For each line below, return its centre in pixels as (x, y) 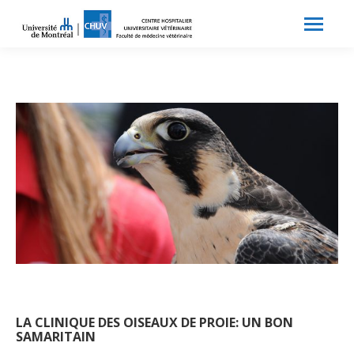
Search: (227, 24)
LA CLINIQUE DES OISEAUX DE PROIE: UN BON (154, 322)
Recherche (253, 24)
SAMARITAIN (56, 337)
